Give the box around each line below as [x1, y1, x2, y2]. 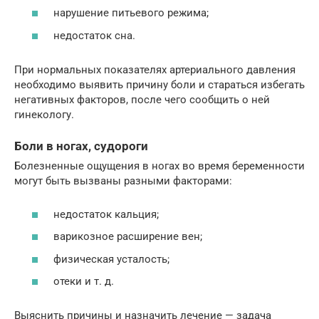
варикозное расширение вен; [53, 230, 202, 244]
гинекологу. [14, 108, 74, 121]
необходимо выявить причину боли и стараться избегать [14, 78, 305, 91]
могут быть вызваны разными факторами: [14, 174, 232, 188]
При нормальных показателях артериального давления [14, 63, 296, 76]
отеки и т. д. [53, 275, 114, 288]
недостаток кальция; [53, 207, 159, 221]
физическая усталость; [53, 252, 169, 266]
